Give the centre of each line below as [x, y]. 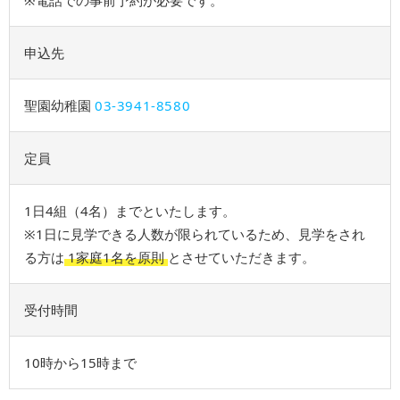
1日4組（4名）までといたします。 [130, 211]
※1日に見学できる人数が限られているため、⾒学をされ [195, 234]
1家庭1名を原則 [116, 258]
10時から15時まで [80, 363]
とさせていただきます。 [241, 258]
